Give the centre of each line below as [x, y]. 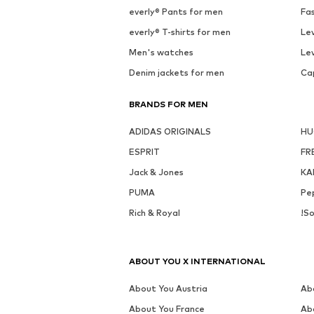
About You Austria [168, 289]
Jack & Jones [156, 172]
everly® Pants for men [176, 12]
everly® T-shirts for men [180, 32]
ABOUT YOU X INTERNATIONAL [197, 261]
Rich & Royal [155, 213]
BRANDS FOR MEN [169, 104]
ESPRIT [144, 152]
